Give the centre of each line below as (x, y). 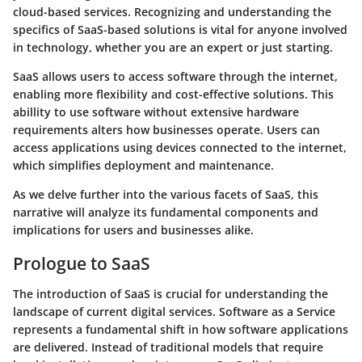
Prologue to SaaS (82, 263)
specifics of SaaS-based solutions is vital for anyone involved (180, 29)
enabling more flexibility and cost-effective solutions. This (173, 94)
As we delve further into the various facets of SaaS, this (166, 194)
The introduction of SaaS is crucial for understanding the (170, 294)
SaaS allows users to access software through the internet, (175, 76)
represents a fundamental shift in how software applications (181, 329)
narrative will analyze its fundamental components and (166, 212)
